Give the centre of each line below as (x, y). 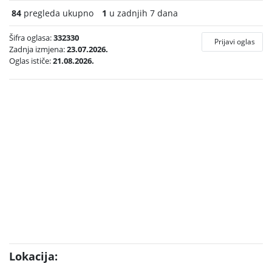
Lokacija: (33, 256)
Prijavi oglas (235, 42)
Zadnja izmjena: (38, 49)
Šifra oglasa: (31, 38)
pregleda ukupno (57, 13)
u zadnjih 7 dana (142, 13)
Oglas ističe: (31, 61)
